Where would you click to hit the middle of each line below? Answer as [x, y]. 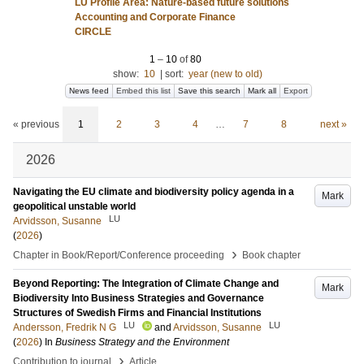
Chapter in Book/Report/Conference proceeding [119, 255]
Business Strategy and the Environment [142, 342]
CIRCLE [93, 32]
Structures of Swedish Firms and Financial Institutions [137, 313]
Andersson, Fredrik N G [65, 327]
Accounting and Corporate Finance [155, 17]
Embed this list [143, 91]
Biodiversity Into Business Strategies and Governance [139, 298]
